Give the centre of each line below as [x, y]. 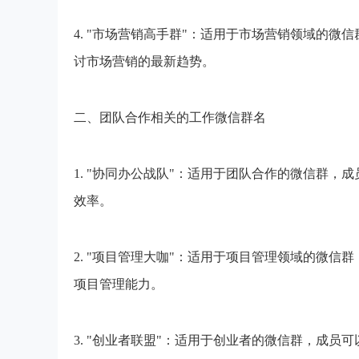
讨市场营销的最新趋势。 [144, 61]
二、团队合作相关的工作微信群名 [170, 117]
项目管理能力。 [119, 284]
